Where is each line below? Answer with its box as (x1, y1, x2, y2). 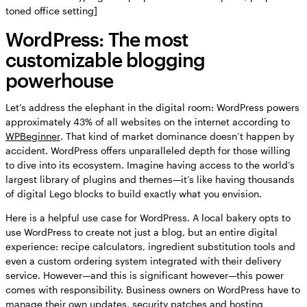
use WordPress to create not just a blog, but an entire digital (5, 226, 278, 238)
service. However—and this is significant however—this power (5, 269, 284, 282)
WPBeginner (5, 130, 60, 143)
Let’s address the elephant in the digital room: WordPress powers (5, 101, 299, 114)
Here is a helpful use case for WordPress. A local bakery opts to (5, 212, 291, 224)
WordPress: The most (5, 28, 188, 51)
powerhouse (5, 69, 114, 92)
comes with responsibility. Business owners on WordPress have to (5, 284, 300, 296)
